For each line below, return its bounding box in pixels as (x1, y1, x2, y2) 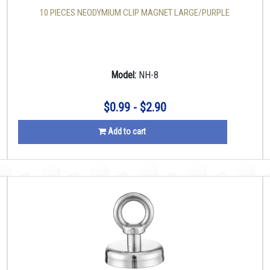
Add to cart (105, 127, 146, 136)
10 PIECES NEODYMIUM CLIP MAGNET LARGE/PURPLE (40, 7, 230, 18)
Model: (111, 69, 139, 81)
